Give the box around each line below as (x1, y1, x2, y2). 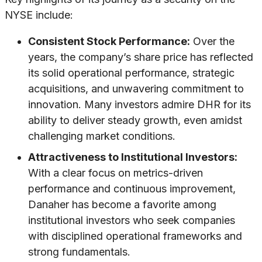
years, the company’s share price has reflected (28, 51, 253, 64)
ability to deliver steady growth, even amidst (28, 114, 242, 127)
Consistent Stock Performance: (28, 35, 190, 48)
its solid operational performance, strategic (28, 67, 235, 80)
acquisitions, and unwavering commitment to (28, 82, 244, 95)
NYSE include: (5, 9, 73, 22)
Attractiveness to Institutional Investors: (28, 151, 237, 164)
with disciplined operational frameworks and (28, 230, 242, 243)
